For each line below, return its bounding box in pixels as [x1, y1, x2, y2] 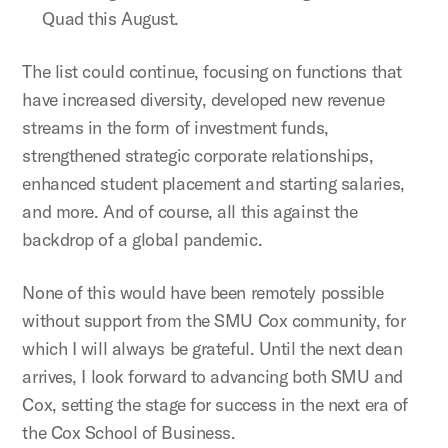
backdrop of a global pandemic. [22, 228, 263, 251]
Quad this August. [42, 7, 179, 30]
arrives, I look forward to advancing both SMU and [22, 365, 403, 388]
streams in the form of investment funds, [22, 116, 329, 139]
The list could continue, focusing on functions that [22, 60, 402, 83]
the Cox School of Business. [22, 421, 236, 444]
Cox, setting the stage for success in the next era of [22, 393, 408, 416]
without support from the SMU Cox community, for [22, 309, 406, 332]
